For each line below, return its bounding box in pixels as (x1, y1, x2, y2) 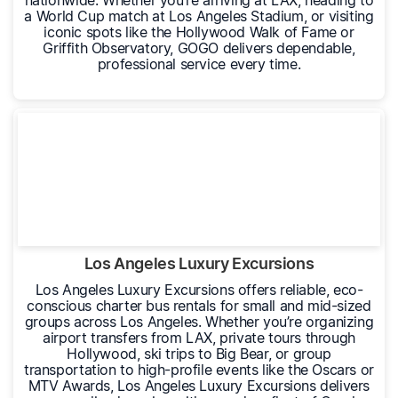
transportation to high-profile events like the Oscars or (24, 361, 374, 379)
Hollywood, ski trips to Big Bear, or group (67, 345, 331, 363)
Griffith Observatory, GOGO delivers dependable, (43, 39, 355, 58)
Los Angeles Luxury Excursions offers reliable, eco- (35, 281, 363, 299)
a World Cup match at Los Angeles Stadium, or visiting (24, 7, 374, 26)
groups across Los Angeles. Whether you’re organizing (24, 313, 374, 331)
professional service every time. (97, 55, 301, 74)
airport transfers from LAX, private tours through (43, 329, 355, 347)
